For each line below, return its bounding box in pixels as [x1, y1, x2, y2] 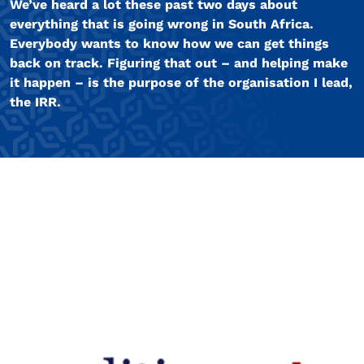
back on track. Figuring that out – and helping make [10, 55, 348, 71]
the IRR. [10, 94, 61, 110]
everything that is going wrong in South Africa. [10, 16, 314, 32]
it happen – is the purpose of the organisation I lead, [10, 75, 353, 91]
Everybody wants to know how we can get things [10, 36, 329, 52]
